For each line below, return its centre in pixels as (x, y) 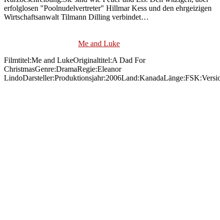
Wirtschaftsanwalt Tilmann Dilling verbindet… (76, 17)
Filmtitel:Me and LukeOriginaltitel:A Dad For (75, 60)
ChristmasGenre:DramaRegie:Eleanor (63, 69)
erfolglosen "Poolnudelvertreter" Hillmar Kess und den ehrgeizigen (108, 8)
